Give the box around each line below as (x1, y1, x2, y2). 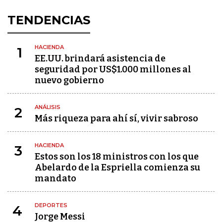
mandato (35, 173, 76, 184)
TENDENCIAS (7, 13, 90, 27)
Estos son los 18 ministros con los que (35, 151, 199, 162)
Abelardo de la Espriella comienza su (35, 162, 200, 173)
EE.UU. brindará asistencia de (35, 53, 166, 64)
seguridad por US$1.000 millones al (35, 64, 191, 75)
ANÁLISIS (35, 104, 60, 111)
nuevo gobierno (35, 75, 104, 86)
